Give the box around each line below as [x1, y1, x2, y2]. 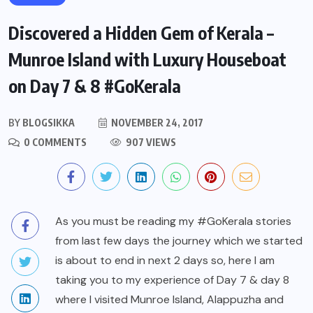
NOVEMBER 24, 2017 [109, 117, 203, 129]
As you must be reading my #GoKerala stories [55, 214, 291, 229]
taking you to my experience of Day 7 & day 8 [55, 272, 289, 288]
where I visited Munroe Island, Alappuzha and [55, 292, 284, 307]
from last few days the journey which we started [55, 233, 303, 249]
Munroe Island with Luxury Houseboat [8, 48, 286, 71]
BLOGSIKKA [20, 117, 75, 129]
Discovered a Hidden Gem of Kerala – [8, 22, 274, 45]
